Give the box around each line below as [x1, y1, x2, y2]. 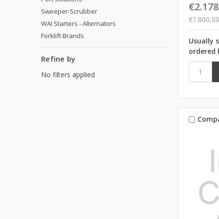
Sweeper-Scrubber [41, 6, 97, 16]
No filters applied [41, 69, 95, 79]
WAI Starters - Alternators [41, 19, 116, 28]
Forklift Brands [41, 31, 84, 40]
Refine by [41, 53, 76, 64]
